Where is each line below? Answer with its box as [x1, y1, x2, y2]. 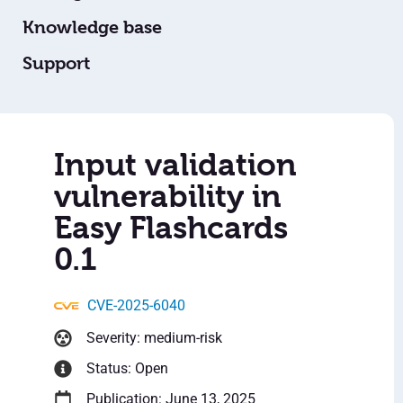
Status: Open [86, 360, 168, 378]
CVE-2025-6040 [87, 297, 185, 315]
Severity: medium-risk [86, 329, 222, 347]
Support [22, 53, 90, 75]
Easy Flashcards [54, 210, 288, 246]
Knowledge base [22, 17, 162, 39]
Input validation [54, 147, 297, 184]
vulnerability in [54, 178, 282, 215]
